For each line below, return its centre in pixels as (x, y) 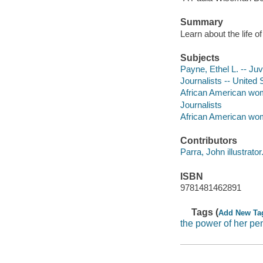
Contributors (208, 140)
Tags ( (205, 212)
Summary (201, 22)
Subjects (200, 58)
